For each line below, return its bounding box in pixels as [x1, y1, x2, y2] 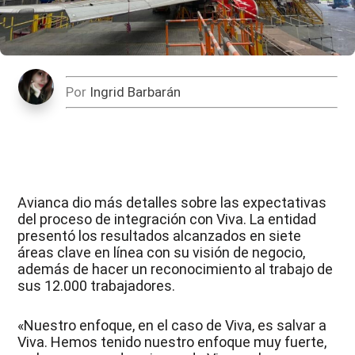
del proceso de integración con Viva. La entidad [17, 211, 317, 228]
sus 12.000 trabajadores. [17, 277, 176, 295]
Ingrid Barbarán [89, 84, 181, 101]
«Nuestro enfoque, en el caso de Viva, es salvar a [17, 317, 327, 334]
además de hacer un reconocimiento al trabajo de [17, 261, 334, 278]
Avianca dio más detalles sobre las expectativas [17, 194, 327, 212]
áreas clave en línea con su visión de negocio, [17, 244, 306, 261]
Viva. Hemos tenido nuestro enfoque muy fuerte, [17, 334, 327, 351]
